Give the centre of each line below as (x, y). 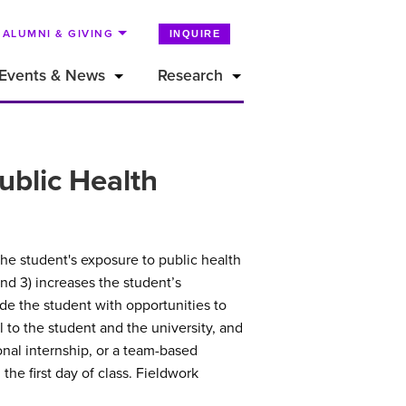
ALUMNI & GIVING (58, 34)
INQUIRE (195, 34)
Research (191, 76)
